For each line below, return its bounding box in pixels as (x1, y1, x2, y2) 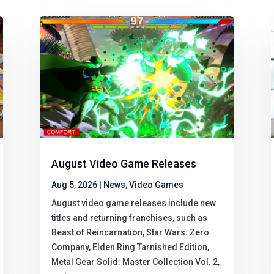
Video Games (128, 180, 183, 190)
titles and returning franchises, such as (51, 213, 207, 223)
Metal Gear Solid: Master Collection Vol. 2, (51, 257, 220, 267)
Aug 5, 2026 (51, 180, 97, 190)
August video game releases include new (51, 198, 216, 209)
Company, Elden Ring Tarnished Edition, (51, 242, 209, 253)
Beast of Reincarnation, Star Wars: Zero (51, 228, 209, 238)
